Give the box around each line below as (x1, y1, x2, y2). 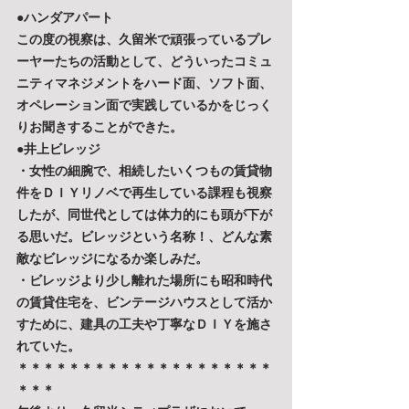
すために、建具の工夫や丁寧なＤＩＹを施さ (16, 317, 272, 331)
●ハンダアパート (16, 10, 113, 25)
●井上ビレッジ (16, 142, 100, 156)
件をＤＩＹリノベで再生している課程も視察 (16, 185, 272, 200)
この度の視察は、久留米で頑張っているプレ (16, 32, 272, 47)
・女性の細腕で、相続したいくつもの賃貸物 (16, 163, 272, 178)
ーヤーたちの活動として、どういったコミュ (16, 54, 272, 68)
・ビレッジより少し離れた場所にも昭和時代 (16, 273, 272, 288)
